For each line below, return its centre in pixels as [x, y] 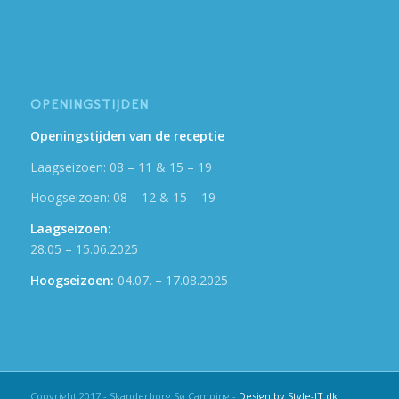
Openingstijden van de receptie [127, 135]
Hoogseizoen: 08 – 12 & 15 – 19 [122, 198]
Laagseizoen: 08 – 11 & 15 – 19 [121, 167]
